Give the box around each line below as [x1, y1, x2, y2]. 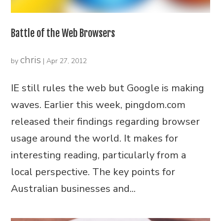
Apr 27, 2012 [46, 56, 87, 66]
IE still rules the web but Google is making [11, 81, 205, 95]
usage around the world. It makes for [11, 131, 179, 145]
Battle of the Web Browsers [11, 27, 115, 39]
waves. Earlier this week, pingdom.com [11, 98, 186, 111]
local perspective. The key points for [11, 165, 176, 179]
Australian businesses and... [11, 182, 136, 195]
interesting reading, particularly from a [11, 148, 186, 162]
